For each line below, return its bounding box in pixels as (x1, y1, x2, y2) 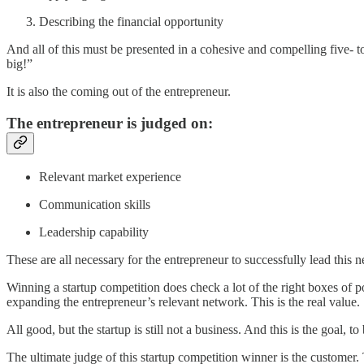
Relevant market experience (39, 169, 181, 184)
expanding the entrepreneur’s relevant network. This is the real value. (6, 294, 360, 309)
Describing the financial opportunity (39, 15, 223, 29)
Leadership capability (39, 224, 149, 239)
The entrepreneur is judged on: (6, 114, 213, 132)
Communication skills (39, 197, 150, 211)
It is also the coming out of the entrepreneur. (6, 84, 231, 99)
